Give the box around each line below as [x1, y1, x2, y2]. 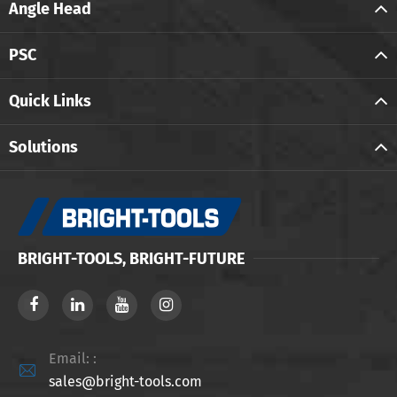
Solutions [9, 136, 78, 157]
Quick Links [9, 90, 91, 111]
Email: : [49, 349, 97, 367]
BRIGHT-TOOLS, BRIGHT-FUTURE [18, 248, 245, 269]
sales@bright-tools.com [49, 372, 202, 390]
